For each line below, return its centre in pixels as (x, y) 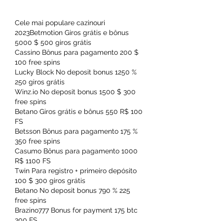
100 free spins (37, 62)
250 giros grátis (40, 82)
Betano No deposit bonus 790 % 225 (73, 190)
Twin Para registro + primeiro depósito (76, 170)
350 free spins (37, 141)
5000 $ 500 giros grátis (53, 42)
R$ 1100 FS (33, 161)
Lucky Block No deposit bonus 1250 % (76, 72)
